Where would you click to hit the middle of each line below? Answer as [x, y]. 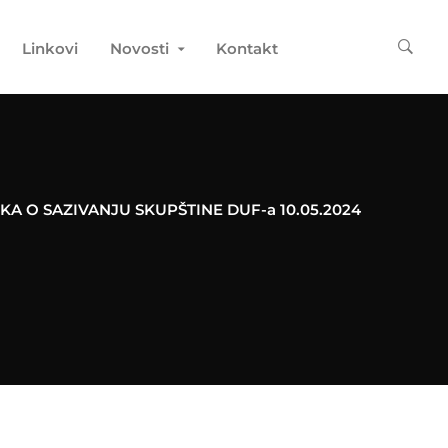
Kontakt [246, 48]
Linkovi [49, 48]
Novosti [139, 48]
